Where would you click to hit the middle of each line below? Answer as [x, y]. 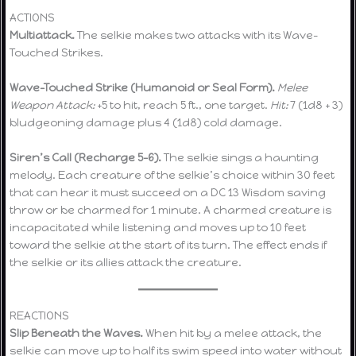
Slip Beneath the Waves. [77, 333]
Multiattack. [43, 35]
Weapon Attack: [52, 105]
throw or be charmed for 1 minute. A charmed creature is [171, 210]
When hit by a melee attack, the [233, 333]
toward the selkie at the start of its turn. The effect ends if [168, 245]
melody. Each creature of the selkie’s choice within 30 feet [172, 175]
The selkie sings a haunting [240, 158]
